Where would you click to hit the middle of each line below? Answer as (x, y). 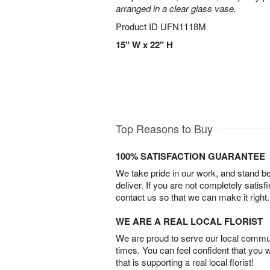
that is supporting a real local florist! (185, 262)
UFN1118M (183, 26)
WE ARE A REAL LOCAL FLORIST (189, 221)
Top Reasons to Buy (164, 129)
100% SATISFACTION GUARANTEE (190, 156)
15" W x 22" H (144, 45)
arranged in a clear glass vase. (176, 8)
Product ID (138, 26)
